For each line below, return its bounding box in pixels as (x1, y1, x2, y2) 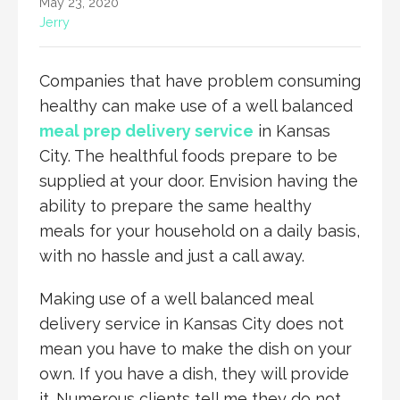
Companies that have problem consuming (39, 71, 361, 90)
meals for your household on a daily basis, (39, 221, 360, 240)
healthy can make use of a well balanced (39, 96, 353, 115)
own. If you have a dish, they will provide (39, 363, 349, 383)
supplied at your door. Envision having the (39, 171, 358, 190)
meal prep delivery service (39, 121, 254, 140)
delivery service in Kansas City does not (39, 313, 344, 333)
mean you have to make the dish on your (39, 338, 352, 358)
